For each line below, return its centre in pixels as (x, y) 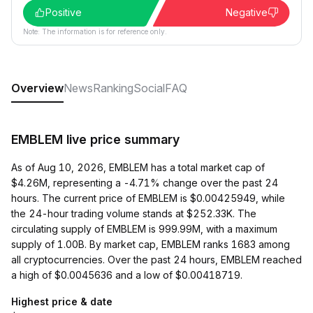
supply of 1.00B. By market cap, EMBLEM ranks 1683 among (151, 244)
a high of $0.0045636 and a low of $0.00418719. (127, 275)
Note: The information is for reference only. (95, 31)
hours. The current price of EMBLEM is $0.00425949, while (148, 198)
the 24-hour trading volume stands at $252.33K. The (134, 213)
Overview (37, 88)
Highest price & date (62, 301)
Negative (247, 12)
